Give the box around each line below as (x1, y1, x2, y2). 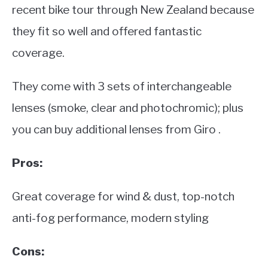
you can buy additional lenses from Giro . (12, 122, 221, 136)
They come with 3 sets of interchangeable (12, 79, 232, 93)
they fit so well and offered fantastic (12, 24, 202, 38)
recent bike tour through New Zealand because (12, 2, 254, 17)
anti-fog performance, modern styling (12, 211, 209, 225)
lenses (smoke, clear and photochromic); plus (12, 100, 243, 115)
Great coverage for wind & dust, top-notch (12, 189, 234, 203)
